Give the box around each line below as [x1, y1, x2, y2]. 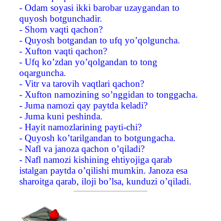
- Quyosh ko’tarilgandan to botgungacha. [19, 132, 176, 143]
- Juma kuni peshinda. [19, 110, 103, 121]
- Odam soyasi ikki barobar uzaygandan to [19, 2, 180, 13]
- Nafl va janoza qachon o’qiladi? [19, 143, 145, 154]
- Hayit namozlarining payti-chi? [19, 121, 142, 132]
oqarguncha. [19, 67, 66, 78]
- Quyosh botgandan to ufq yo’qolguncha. [19, 35, 180, 45]
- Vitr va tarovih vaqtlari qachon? [19, 78, 144, 89]
